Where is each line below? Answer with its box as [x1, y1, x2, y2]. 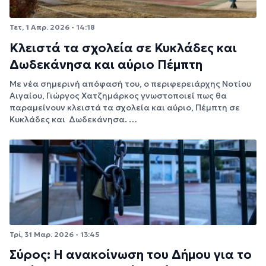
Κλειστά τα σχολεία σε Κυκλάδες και [9, 40, 237, 56]
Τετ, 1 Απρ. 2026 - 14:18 [9, 23, 95, 32]
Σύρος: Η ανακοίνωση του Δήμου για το [9, 247, 252, 263]
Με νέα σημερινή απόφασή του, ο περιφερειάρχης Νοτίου [9, 78, 251, 89]
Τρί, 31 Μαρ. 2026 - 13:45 [9, 229, 100, 239]
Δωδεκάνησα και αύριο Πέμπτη [9, 56, 202, 72]
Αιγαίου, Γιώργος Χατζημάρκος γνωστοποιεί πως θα [9, 90, 227, 101]
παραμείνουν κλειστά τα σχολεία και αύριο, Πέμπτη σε [9, 102, 240, 113]
